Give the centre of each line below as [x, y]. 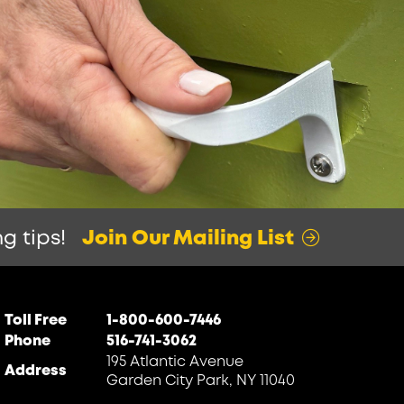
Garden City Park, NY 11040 [201, 381]
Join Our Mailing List [190, 239]
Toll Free [35, 320]
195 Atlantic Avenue [175, 363]
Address [35, 372]
